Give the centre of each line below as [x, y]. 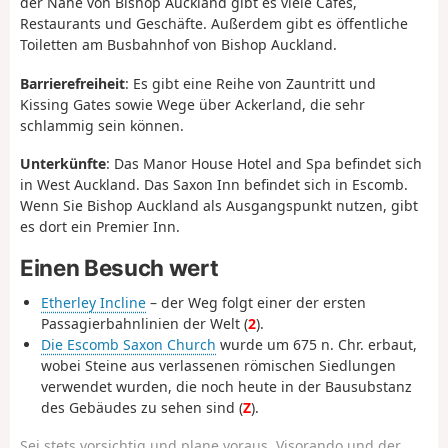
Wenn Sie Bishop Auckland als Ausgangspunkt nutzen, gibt [219, 206]
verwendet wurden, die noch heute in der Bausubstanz [226, 386]
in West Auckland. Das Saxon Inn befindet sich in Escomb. [214, 185]
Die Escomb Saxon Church [128, 344]
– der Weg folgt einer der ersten [256, 302]
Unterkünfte [63, 164]
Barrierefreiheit [72, 83]
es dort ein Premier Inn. [100, 227]
